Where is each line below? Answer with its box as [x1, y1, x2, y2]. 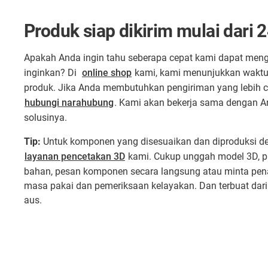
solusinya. [24, 112, 67, 123]
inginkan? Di [24, 67, 81, 78]
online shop [82, 67, 132, 78]
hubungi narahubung [25, 97, 114, 108]
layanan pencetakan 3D [25, 151, 125, 162]
